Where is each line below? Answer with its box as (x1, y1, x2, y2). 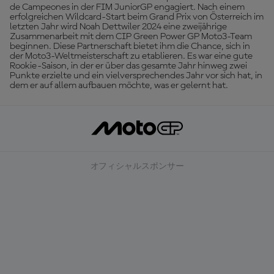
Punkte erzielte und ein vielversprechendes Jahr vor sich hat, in (10, 71, 262, 81)
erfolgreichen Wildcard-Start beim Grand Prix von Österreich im (10, 12, 264, 22)
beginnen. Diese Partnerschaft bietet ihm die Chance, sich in (10, 42, 250, 51)
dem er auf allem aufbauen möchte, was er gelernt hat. (10, 81, 228, 91)
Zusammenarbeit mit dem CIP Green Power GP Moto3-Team (10, 32, 252, 42)
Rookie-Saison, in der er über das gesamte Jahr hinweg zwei (10, 61, 247, 71)
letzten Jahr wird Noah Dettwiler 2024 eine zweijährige (10, 22, 227, 32)
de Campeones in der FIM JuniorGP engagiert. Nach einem (10, 2, 245, 12)
